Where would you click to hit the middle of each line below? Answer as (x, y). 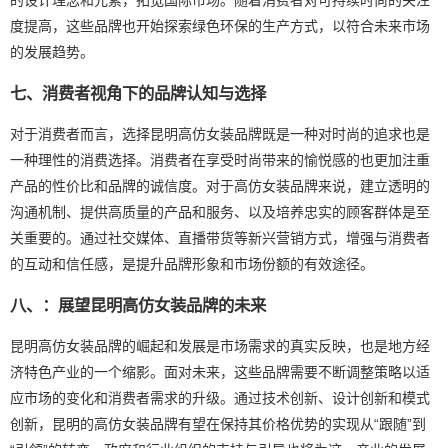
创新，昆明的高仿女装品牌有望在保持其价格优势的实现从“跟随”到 (218, 423)
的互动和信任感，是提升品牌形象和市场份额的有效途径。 (192, 263)
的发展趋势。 (52, 51)
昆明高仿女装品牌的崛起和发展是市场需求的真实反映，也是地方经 (220, 345)
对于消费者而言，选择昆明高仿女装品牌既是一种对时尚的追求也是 (220, 133)
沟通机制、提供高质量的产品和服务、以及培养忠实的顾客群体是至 (220, 211)
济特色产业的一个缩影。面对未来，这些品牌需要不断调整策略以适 (220, 371)
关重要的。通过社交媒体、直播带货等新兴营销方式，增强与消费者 (220, 237)
